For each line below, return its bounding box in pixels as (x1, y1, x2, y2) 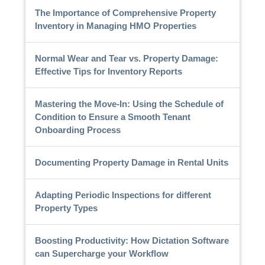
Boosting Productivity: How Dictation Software (34, 235, 229, 245)
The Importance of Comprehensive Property (34, 7, 216, 18)
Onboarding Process (34, 124, 121, 135)
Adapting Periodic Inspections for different (34, 189, 211, 200)
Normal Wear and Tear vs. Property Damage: (34, 53, 218, 63)
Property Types (34, 202, 98, 213)
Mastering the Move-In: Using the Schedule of (34, 98, 224, 109)
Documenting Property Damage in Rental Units (34, 157, 228, 167)
